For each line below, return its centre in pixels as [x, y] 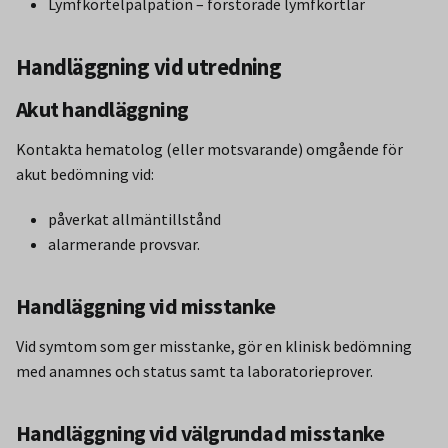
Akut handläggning [102, 109]
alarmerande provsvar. [124, 243]
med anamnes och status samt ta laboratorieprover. [194, 370]
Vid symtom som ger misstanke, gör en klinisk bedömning [214, 345]
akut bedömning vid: [85, 173]
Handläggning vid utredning [149, 67]
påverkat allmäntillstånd [134, 218]
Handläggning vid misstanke [146, 306]
